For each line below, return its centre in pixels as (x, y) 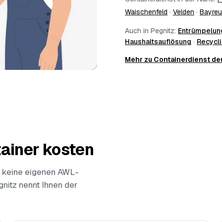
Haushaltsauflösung (158, 42)
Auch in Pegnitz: (151, 31)
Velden (184, 12)
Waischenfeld (146, 12)
